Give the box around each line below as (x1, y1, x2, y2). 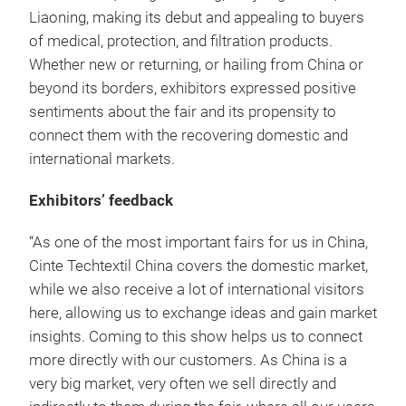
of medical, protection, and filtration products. (29, 32, 333, 50)
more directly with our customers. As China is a (29, 351, 347, 369)
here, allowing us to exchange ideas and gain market (29, 304, 377, 322)
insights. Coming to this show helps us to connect (29, 327, 362, 345)
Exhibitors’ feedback (29, 191, 173, 209)
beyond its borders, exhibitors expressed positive (29, 79, 356, 97)
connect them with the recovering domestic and (29, 126, 348, 144)
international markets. (29, 150, 179, 168)
